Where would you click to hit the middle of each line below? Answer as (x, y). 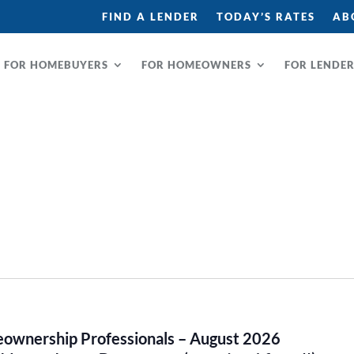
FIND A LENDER (151, 17)
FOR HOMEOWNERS (197, 65)
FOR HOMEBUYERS (56, 65)
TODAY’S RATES (266, 17)
